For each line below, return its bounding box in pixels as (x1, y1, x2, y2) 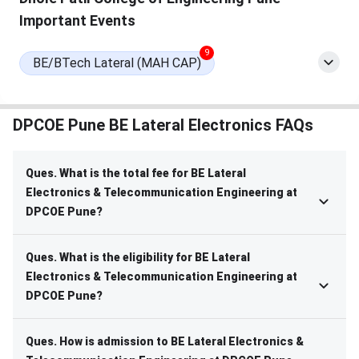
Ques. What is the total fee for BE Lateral (26, 167, 246, 180)
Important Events (19, 12, 135, 30)
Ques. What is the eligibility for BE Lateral (26, 251, 250, 264)
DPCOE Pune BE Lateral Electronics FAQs (13, 115, 313, 135)
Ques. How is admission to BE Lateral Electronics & (26, 335, 304, 349)
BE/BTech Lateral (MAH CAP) (33, 55, 201, 71)
